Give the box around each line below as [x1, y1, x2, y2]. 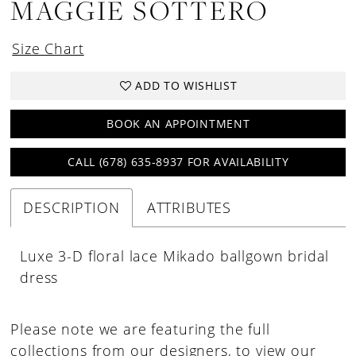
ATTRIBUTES [146, 197, 232, 217]
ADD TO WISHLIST [135, 78, 238, 94]
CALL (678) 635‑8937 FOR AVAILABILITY [68, 154, 289, 170]
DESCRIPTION [23, 197, 120, 217]
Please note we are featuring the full [10, 319, 270, 339]
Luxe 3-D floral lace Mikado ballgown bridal [20, 246, 330, 265]
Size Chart [12, 38, 84, 58]
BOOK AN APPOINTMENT [106, 116, 250, 132]
